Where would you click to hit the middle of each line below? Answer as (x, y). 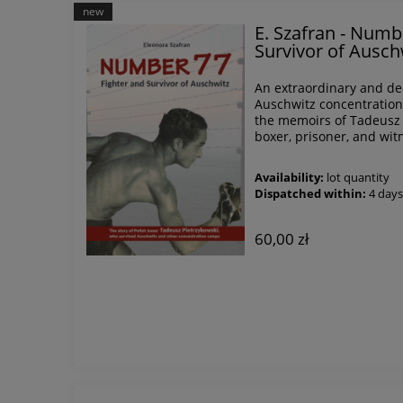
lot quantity (358, 178)
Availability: (290, 178)
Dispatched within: (311, 194)
